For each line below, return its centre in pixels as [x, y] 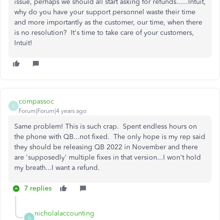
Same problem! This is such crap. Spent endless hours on [106, 127]
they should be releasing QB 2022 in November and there [106, 147]
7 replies [38, 189]
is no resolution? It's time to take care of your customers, [104, 33]
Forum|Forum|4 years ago [53, 111]
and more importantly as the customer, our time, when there [108, 23]
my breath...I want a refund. [57, 168]
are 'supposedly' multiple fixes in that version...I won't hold [108, 158]
